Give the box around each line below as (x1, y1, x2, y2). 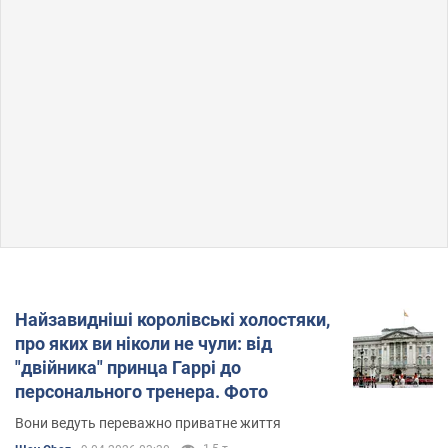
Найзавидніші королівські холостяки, (15, 308, 330, 330)
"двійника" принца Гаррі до (15, 356, 241, 378)
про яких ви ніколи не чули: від (15, 332, 272, 354)
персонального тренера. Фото (15, 380, 268, 402)
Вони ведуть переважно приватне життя (15, 414, 281, 431)
